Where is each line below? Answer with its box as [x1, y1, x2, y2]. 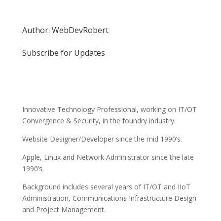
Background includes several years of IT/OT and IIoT [22, 182, 190, 191]
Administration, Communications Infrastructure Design [22, 193, 196, 203]
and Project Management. [22, 204, 106, 214]
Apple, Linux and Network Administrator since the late [22, 152, 194, 162]
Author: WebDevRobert [22, 24, 109, 36]
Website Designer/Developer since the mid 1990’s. [22, 134, 182, 144]
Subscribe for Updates [22, 47, 105, 58]
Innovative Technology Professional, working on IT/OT [22, 104, 197, 114]
